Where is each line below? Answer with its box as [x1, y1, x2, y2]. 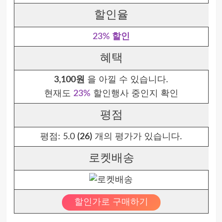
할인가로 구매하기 [74, 198, 148, 207]
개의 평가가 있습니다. [92, 132, 182, 141]
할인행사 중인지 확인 [90, 89, 178, 98]
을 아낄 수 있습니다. [85, 75, 168, 84]
